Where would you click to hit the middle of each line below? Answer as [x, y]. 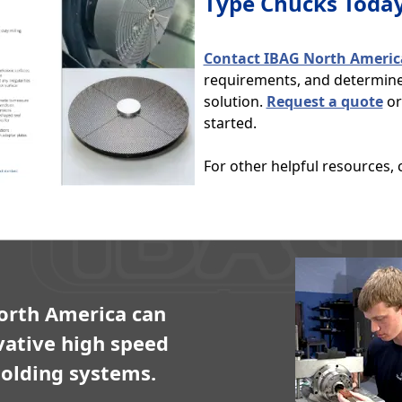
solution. [235, 101]
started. [233, 123]
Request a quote [324, 101]
